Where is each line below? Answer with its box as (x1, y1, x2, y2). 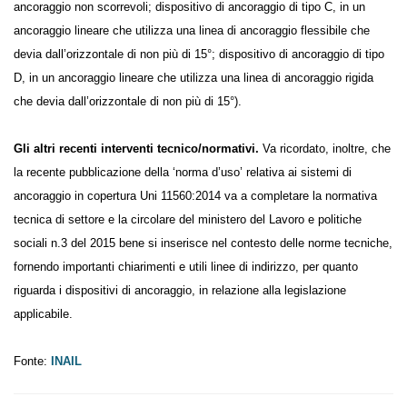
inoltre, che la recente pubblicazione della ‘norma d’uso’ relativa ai (14, 170, 364, 187)
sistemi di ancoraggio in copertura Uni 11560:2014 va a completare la (14, 194, 381, 211)
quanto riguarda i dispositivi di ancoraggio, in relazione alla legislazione (14, 288, 392, 305)
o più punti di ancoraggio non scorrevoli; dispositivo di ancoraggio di (14, 5, 381, 22)
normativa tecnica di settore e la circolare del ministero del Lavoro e (14, 217, 377, 234)
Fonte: (14, 359, 51, 376)
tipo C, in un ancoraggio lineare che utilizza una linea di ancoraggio (14, 28, 369, 45)
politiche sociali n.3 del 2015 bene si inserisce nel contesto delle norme (14, 241, 389, 258)
